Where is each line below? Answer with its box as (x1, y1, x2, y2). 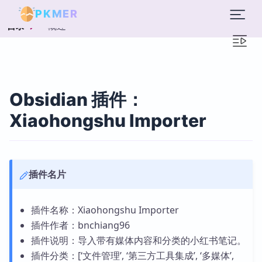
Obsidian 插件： (9, 89, 144, 110)
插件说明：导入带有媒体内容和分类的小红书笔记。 (30, 234, 246, 247)
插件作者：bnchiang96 (30, 219, 130, 232)
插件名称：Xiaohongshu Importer (30, 204, 179, 216)
